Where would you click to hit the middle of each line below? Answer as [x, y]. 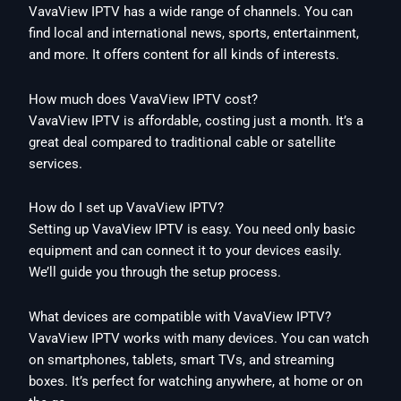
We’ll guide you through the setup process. [155, 273]
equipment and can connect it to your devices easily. [186, 251]
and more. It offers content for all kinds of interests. [184, 55]
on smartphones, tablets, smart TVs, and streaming [182, 359]
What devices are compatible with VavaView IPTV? [180, 316]
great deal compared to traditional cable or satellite [183, 142]
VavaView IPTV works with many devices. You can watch [199, 338]
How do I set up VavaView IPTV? [127, 208]
